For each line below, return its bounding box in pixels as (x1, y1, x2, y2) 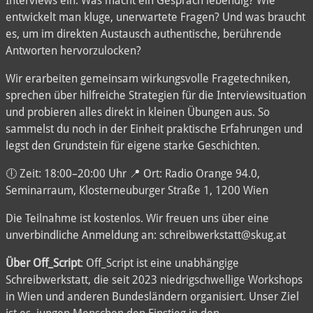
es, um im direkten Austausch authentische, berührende (6, 27, 282, 41)
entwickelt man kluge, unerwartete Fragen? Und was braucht (6, 10, 305, 24)
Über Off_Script (6, 256, 80, 270)
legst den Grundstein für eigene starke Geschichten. (6, 138, 260, 152)
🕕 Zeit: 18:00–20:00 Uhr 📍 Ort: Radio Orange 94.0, (6, 166, 260, 180)
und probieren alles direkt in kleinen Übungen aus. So (6, 105, 270, 119)
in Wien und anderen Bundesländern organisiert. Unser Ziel (6, 289, 299, 303)
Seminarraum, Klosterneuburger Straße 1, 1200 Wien (6, 183, 268, 197)
